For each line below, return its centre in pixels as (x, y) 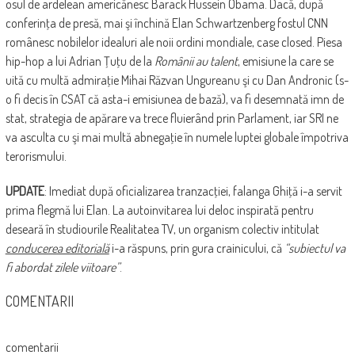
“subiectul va (315, 248)
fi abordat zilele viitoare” (62, 267)
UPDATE (25, 191)
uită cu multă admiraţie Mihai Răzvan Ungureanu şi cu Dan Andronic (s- (177, 80)
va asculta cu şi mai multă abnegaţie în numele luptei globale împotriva (177, 137)
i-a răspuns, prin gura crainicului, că (197, 248)
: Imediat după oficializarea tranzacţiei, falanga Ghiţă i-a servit (193, 191)
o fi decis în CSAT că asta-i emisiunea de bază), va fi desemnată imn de (174, 99)
